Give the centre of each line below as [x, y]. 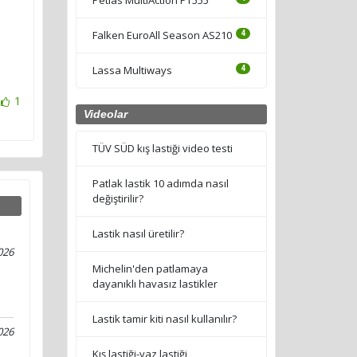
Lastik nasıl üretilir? [138, 233]
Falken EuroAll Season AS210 [162, 35]
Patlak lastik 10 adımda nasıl [160, 183]
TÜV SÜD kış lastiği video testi [162, 148]
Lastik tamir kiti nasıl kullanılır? [164, 318]
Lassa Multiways [132, 70]
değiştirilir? [118, 198]
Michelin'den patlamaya [150, 268]
